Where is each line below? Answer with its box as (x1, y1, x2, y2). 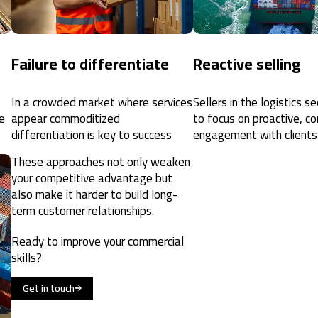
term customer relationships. (11, 199, 154, 222)
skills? (11, 246, 42, 269)
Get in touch (22, 278, 75, 297)
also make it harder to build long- (11, 182, 177, 206)
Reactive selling (193, 48, 301, 79)
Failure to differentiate (11, 48, 169, 79)
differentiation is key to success (11, 123, 172, 146)
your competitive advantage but (11, 166, 172, 190)
